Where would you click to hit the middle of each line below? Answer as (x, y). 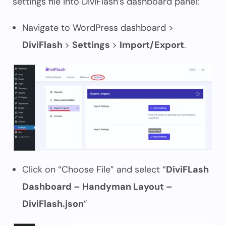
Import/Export (152, 45)
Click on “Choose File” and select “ (94, 169)
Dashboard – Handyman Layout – (97, 187)
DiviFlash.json (53, 204)
